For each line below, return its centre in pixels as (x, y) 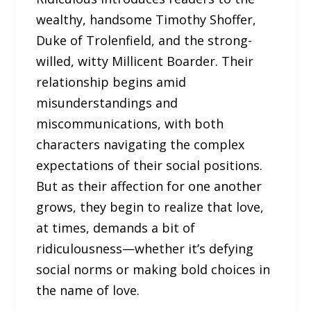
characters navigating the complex (141, 145)
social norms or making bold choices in (153, 270)
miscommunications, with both (130, 124)
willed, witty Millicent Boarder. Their (145, 61)
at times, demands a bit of (116, 228)
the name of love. (88, 291)
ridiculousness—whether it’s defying (145, 249)
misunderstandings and (107, 103)
